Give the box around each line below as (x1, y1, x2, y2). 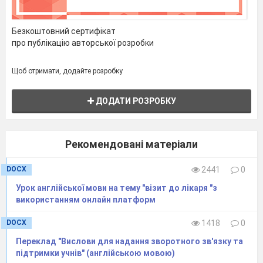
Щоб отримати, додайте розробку (12, 66, 123, 75)
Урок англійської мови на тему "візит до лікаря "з (16, 183, 217, 193)
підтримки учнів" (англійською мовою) (16, 248, 175, 258)
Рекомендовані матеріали (65, 137, 198, 150)
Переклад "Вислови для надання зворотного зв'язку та (16, 236, 243, 246)
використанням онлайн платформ (16, 194, 156, 204)
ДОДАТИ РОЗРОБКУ (93, 96, 176, 106)
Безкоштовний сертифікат (12, 26, 116, 36)
